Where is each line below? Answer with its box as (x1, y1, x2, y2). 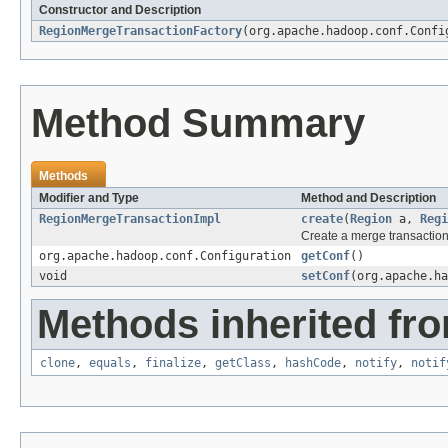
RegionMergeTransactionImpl (39, 212, 221, 227)
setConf (301, 269, 350, 284)
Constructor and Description (39, 3, 201, 18)
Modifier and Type (39, 191, 139, 206)
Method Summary (31, 101, 365, 146)
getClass (215, 356, 271, 371)
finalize (145, 356, 201, 371)
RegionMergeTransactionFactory (39, 24, 242, 39)
